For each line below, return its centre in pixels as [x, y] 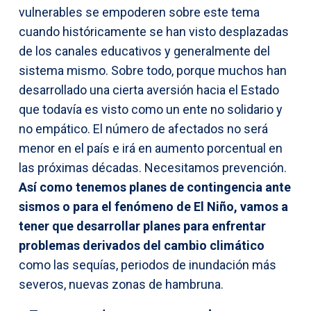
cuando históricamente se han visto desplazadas [154, 31]
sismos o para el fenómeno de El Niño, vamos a [153, 206]
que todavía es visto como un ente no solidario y [151, 109]
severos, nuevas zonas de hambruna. [121, 284]
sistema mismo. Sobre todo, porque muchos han [153, 70]
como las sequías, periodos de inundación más [148, 264]
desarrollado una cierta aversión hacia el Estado [149, 90]
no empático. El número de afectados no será [143, 128]
